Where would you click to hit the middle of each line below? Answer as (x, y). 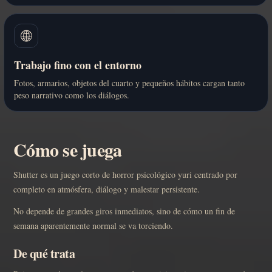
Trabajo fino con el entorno (78, 65)
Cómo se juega (68, 149)
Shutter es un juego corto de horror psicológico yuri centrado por (125, 174)
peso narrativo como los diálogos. (72, 95)
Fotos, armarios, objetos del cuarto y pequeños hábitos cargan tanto (129, 83)
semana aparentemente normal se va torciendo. (93, 225)
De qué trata (44, 253)
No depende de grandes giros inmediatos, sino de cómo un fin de (124, 211)
